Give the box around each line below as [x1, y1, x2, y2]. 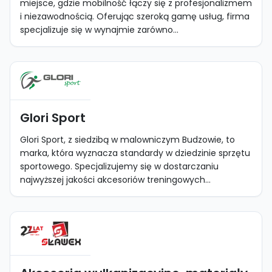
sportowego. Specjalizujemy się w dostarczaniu [20, 160, 219, 172]
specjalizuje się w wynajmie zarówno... [20, 24, 178, 36]
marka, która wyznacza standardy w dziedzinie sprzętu [20, 147, 250, 159]
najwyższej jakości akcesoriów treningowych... [20, 174, 211, 186]
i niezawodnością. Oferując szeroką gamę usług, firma [20, 10, 250, 22]
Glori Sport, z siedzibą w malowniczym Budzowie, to [20, 134, 235, 146]
